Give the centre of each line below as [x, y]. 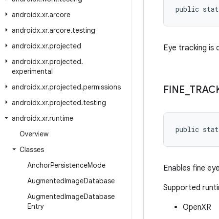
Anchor [39, 165]
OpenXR [197, 207]
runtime [61, 118]
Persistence [69, 165]
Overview [34, 134]
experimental [32, 71]
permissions [102, 87]
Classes [32, 150]
